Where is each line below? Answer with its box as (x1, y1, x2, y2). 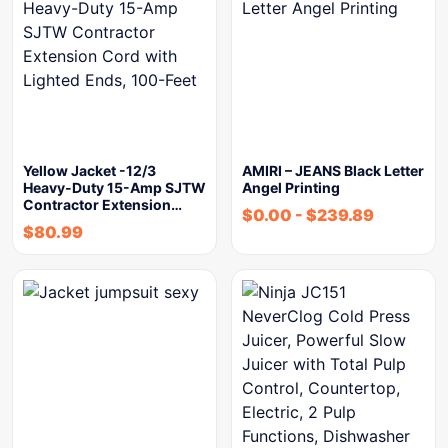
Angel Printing (242, 179, 340, 196)
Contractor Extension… (23, 196, 182, 213)
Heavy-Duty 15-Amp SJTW (23, 179, 206, 196)
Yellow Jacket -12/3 (23, 162, 156, 179)
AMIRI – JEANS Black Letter (242, 162, 424, 179)
